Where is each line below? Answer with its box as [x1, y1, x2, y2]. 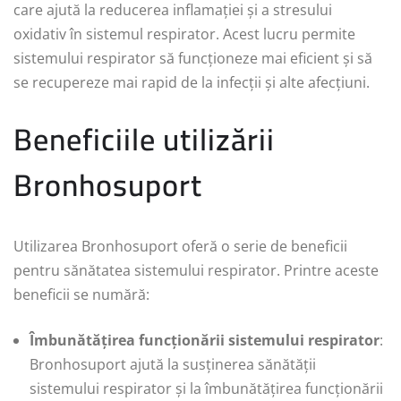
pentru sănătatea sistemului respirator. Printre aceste [13, 260, 379, 280]
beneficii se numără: [13, 284, 149, 304]
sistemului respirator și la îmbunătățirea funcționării [30, 378, 383, 398]
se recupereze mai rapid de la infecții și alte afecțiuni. [13, 72, 370, 92]
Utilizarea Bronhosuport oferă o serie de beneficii [13, 235, 347, 256]
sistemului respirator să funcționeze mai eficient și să [13, 47, 372, 68]
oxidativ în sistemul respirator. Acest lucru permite [13, 23, 355, 44]
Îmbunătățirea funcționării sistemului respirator [30, 329, 380, 350]
